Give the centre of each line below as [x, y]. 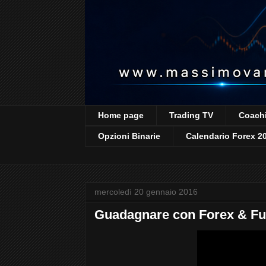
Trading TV [191, 115]
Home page [121, 115]
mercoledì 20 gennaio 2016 [146, 191]
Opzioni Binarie [129, 136]
